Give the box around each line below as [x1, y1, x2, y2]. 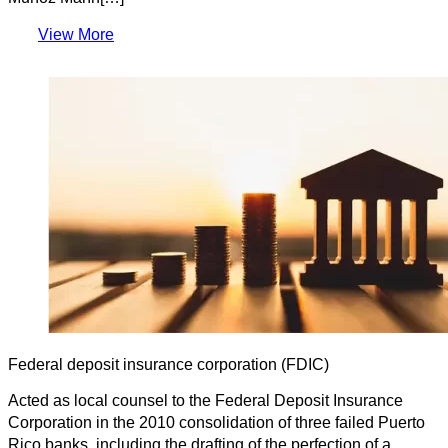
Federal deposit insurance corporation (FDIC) [8, 355, 329, 373]
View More [38, 25, 114, 43]
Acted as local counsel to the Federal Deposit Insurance [8, 391, 403, 409]
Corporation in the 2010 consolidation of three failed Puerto [8, 413, 425, 431]
